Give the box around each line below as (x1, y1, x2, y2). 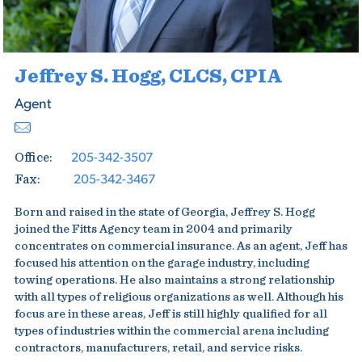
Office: (14, 151, 53, 164)
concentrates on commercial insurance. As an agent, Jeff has (14, 240, 347, 252)
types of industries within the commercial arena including (14, 325, 329, 337)
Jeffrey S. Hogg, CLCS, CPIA (14, 67, 283, 86)
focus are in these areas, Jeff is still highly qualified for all (14, 308, 327, 320)
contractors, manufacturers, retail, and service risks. (14, 342, 302, 354)
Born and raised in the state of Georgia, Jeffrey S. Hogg (14, 206, 315, 218)
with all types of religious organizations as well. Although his (14, 291, 343, 303)
